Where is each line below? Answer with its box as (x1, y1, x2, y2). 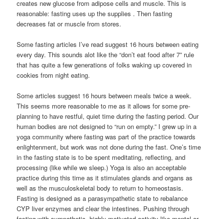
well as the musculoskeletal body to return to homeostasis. (17, 183, 184, 193)
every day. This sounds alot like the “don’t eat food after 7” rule (17, 49, 195, 59)
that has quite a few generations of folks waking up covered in (17, 60, 192, 69)
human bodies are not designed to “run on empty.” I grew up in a (17, 121, 197, 131)
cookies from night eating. (17, 70, 90, 80)
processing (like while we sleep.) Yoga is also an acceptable (17, 162, 187, 172)
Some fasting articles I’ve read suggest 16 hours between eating (17, 39, 199, 49)
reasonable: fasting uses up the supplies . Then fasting (17, 8, 173, 18)
